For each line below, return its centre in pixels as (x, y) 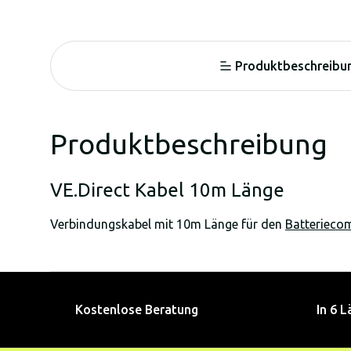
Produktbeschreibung (189, 143)
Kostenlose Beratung (137, 309)
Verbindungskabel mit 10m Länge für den (168, 224)
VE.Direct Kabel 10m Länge (167, 190)
